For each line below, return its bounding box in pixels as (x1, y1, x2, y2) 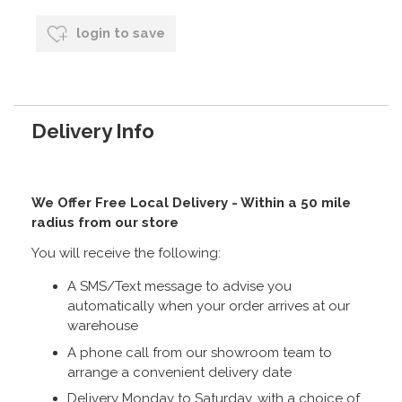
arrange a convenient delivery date (67, 363, 292, 380)
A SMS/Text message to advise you (67, 278, 292, 295)
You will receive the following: (31, 245, 221, 262)
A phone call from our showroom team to (67, 344, 332, 361)
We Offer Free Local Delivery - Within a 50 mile (31, 195, 351, 212)
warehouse (67, 318, 138, 335)
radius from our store (31, 214, 179, 232)
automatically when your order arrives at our (67, 298, 350, 315)
